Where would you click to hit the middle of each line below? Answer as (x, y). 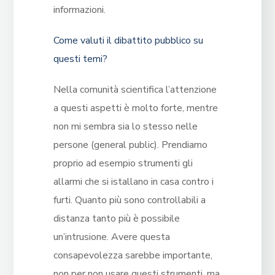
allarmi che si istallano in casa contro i (133, 182)
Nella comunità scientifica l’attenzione (135, 90)
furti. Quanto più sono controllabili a (129, 200)
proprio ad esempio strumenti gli (123, 164)
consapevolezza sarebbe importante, (133, 256)
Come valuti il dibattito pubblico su (128, 41)
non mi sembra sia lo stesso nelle (125, 127)
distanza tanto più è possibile (116, 219)
